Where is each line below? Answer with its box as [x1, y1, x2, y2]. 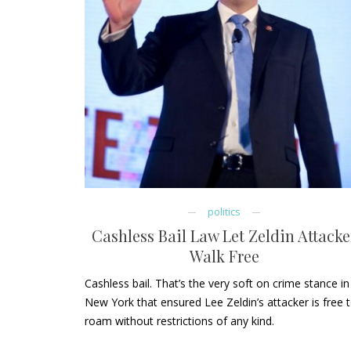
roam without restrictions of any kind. [85, 313, 275, 329]
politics [208, 205, 241, 219]
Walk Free [189, 245, 259, 267]
